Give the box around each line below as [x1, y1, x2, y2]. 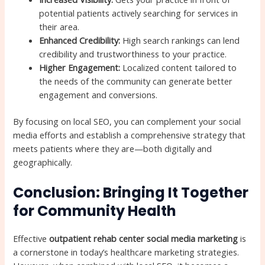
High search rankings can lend [120, 34, 240, 47]
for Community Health [13, 201, 177, 221]
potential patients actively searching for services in [39, 7, 238, 20]
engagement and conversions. [39, 89, 158, 101]
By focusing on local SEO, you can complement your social [13, 115, 241, 128]
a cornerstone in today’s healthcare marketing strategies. [13, 245, 240, 258]
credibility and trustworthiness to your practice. [39, 48, 227, 60]
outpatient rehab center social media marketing [49, 232, 238, 244]
